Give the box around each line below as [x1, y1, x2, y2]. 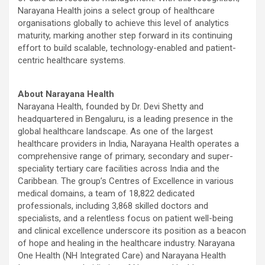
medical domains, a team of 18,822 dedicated [18, 188, 195, 199]
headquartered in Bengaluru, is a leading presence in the [18, 113, 233, 124]
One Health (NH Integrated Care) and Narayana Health [18, 250, 226, 261]
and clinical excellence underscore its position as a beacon [18, 225, 246, 236]
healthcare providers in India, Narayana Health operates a [18, 138, 239, 149]
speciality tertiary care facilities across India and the [18, 163, 219, 174]
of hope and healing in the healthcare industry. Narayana [18, 237, 235, 248]
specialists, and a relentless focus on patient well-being [18, 212, 233, 224]
